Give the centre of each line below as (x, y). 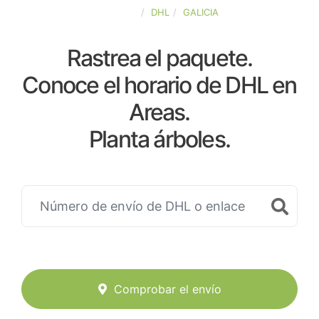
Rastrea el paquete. (159, 58)
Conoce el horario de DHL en (159, 85)
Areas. (159, 112)
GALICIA (200, 12)
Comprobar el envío (167, 289)
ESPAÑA (119, 12)
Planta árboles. (159, 139)
